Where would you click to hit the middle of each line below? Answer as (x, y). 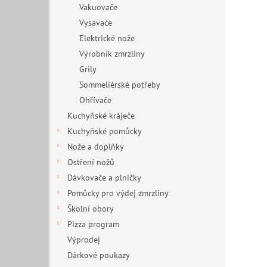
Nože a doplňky (96, 147)
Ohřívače (95, 100)
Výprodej (84, 240)
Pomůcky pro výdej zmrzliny (118, 193)
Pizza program (93, 224)
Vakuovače (98, 7)
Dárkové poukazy (98, 255)
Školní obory (91, 209)
